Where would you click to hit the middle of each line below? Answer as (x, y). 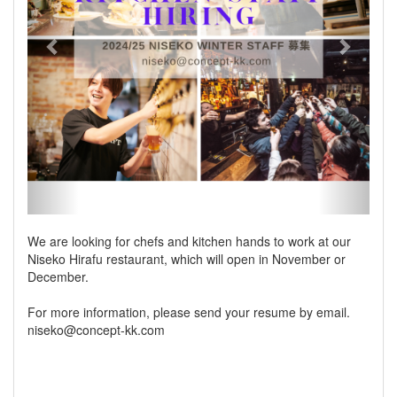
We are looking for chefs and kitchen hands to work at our (189, 241)
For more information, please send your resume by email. (189, 312)
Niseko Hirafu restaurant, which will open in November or (187, 259)
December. (58, 276)
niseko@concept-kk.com (96, 330)
